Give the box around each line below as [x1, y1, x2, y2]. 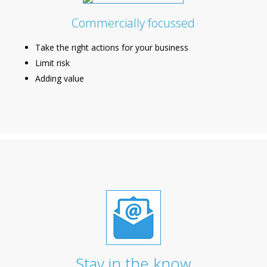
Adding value [35, 72, 84, 84]
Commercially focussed [72, 14, 195, 31]
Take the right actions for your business [35, 41, 188, 53]
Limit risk [35, 57, 70, 69]
